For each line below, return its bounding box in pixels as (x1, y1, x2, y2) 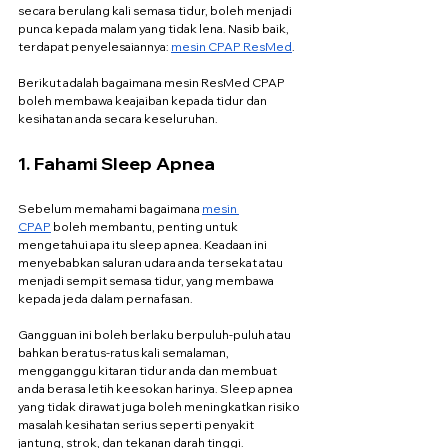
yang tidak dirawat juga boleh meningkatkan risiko (18, 398, 302, 414)
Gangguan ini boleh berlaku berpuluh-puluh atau (18, 326, 293, 342)
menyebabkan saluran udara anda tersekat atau (18, 254, 285, 270)
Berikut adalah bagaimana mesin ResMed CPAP (18, 74, 287, 90)
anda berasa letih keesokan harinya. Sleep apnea (18, 380, 295, 396)
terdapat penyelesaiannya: (18, 38, 171, 54)
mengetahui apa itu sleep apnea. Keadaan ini (18, 236, 269, 252)
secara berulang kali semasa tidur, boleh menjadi (18, 2, 294, 18)
